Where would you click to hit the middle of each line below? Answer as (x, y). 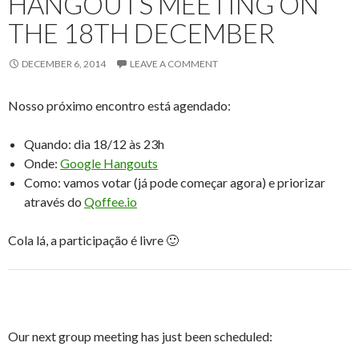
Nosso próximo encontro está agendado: (119, 105)
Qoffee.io (111, 202)
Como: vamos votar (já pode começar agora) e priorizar (175, 182)
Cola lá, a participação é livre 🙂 (93, 240)
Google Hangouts (109, 163)
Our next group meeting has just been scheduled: (140, 336)
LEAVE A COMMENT (174, 64)
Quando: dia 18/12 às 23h (94, 144)
